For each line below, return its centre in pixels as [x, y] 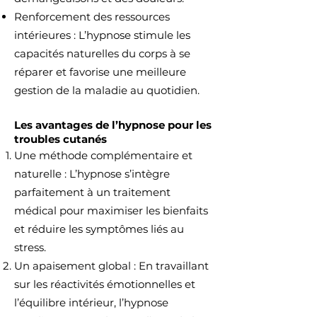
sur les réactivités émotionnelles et [105, 284]
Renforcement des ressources [92, 17]
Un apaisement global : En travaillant [111, 266]
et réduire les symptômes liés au [99, 229]
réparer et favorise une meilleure [100, 72]
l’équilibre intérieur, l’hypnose [91, 302]
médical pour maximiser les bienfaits [111, 211]
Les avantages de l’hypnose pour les [113, 125]
